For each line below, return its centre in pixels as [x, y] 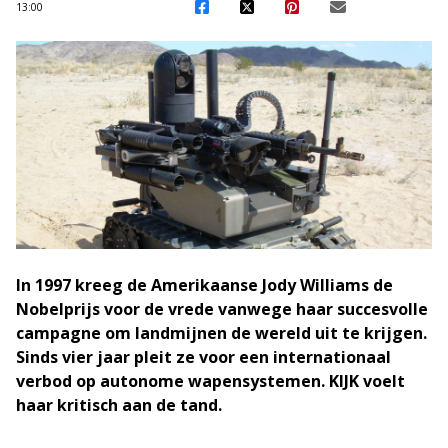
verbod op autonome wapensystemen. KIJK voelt [210, 381]
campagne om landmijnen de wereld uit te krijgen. [221, 333]
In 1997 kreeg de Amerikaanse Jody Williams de [204, 285]
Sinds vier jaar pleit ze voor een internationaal [203, 357]
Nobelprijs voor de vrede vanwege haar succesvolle [222, 309]
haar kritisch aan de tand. [119, 405]
